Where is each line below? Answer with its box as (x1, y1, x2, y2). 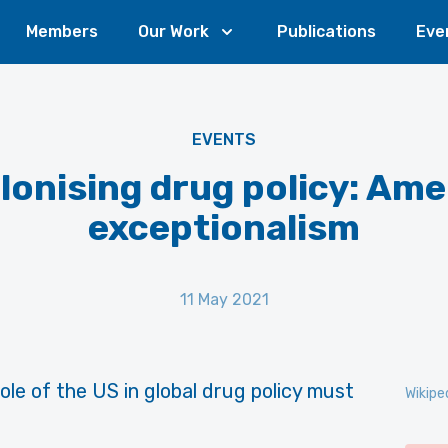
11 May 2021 (179, 290, 269, 309)
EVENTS (192, 130, 256, 149)
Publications (277, 22, 376, 41)
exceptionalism (87, 206, 360, 249)
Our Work (138, 22, 209, 41)
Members (26, 22, 98, 41)
